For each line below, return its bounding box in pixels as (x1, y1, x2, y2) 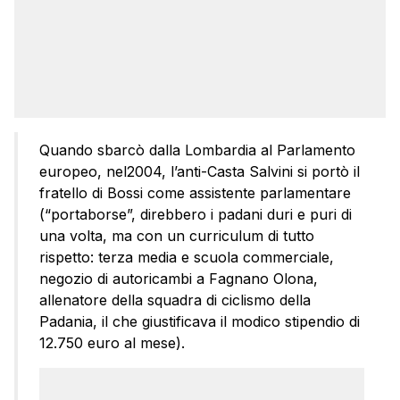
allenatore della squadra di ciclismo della (39, 291, 311, 310)
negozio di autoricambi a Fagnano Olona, (39, 270, 318, 288)
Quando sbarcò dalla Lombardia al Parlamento (39, 141, 355, 160)
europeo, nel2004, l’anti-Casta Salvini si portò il (39, 162, 360, 181)
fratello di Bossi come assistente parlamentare (39, 184, 351, 203)
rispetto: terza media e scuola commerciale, (39, 248, 334, 267)
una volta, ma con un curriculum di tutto (39, 227, 314, 246)
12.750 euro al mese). (39, 334, 185, 353)
